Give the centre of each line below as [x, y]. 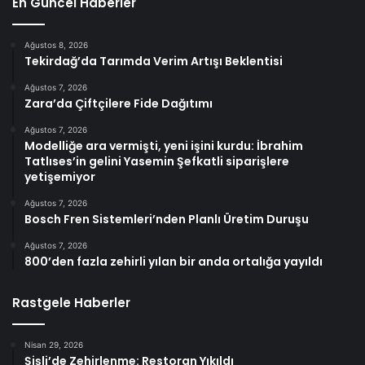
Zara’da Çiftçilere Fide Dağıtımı [119, 104]
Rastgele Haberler [71, 303]
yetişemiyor [60, 177]
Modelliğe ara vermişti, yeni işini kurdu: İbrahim [164, 146]
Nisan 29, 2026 [54, 345]
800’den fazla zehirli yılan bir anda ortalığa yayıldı [174, 262]
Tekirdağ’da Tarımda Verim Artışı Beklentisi [154, 62]
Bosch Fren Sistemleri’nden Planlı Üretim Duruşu [167, 220]
